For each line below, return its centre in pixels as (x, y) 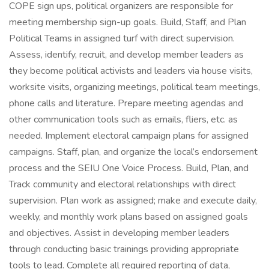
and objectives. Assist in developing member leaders (119, 233)
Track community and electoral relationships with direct (122, 184)
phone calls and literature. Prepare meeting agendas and (126, 103)
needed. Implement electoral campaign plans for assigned (129, 136)
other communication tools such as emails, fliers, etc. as (123, 119)
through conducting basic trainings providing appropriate (124, 249)
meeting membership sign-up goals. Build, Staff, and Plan (128, 22)
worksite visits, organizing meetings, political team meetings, (134, 87)
